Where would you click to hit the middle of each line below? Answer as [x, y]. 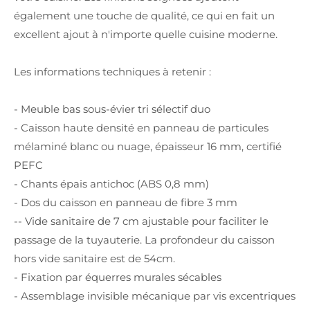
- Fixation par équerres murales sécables [118, 277]
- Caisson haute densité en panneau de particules [141, 128]
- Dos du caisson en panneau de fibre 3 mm [126, 202]
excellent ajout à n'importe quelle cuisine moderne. [146, 34]
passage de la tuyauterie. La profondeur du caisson [144, 240]
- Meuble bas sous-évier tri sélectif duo [112, 109]
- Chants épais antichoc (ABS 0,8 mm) [111, 184]
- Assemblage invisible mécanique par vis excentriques [155, 296]
